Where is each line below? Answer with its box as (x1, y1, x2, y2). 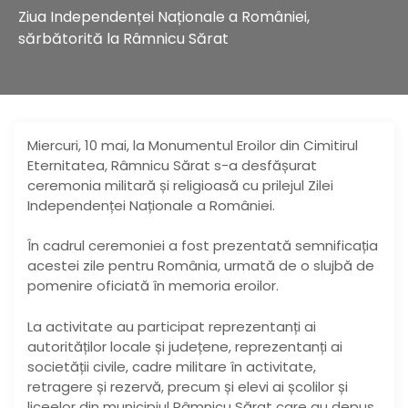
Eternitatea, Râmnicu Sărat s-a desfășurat (27, 155, 317, 175)
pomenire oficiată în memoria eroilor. (27, 276, 279, 296)
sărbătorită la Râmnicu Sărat (17, 28, 229, 50)
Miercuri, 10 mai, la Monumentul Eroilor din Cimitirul (27, 135, 358, 155)
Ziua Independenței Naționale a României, (17, 6, 310, 28)
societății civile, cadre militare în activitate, (27, 356, 316, 376)
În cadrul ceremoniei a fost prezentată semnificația (27, 236, 378, 256)
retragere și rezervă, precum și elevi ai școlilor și (27, 376, 348, 396)
